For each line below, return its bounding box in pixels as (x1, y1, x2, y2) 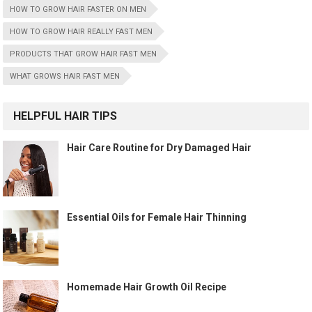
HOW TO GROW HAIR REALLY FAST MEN (10, 26, 153, 36)
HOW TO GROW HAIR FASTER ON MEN (10, 4, 147, 14)
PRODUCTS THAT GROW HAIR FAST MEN (10, 49, 157, 58)
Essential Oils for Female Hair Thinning (67, 211, 247, 223)
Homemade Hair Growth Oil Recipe (67, 281, 227, 292)
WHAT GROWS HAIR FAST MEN (10, 71, 120, 81)
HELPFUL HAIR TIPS (13, 109, 118, 123)
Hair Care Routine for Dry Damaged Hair (67, 141, 252, 153)
